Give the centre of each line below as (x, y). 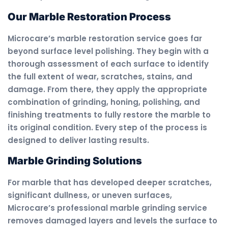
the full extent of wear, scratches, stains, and (100, 76)
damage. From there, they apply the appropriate (107, 89)
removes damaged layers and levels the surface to (112, 220)
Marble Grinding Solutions (75, 161)
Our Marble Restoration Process (89, 17)
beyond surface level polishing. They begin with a (108, 51)
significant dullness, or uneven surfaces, (90, 195)
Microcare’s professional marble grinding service (107, 208)
